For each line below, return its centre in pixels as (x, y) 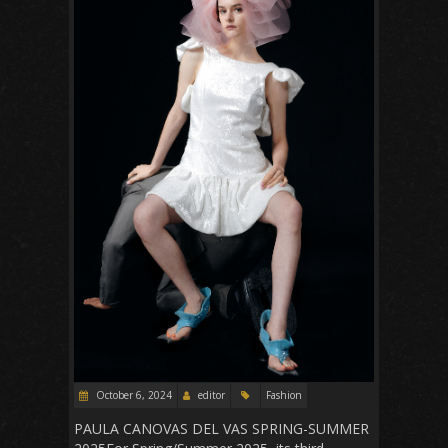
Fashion (284, 394)
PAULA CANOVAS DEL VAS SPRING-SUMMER (221, 428)
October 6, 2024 (132, 394)
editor (211, 394)
